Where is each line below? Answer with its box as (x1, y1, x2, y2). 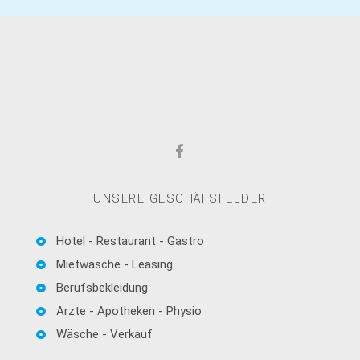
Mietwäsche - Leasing (56, 257, 173, 272)
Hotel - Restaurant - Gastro (56, 234, 204, 249)
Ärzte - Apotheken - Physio (56, 304, 202, 319)
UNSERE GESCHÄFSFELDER (93, 191, 267, 207)
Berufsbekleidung (56, 280, 148, 296)
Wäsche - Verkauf (56, 327, 153, 342)
